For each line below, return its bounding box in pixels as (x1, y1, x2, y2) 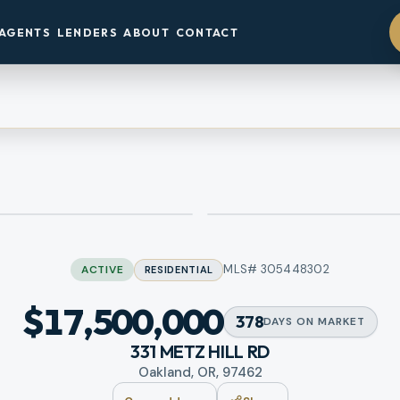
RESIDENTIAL (144, 262, 213, 276)
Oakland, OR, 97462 (137, 363, 262, 382)
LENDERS (56, 25, 118, 39)
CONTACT (175, 25, 239, 39)
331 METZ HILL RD (129, 340, 271, 363)
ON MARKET (293, 314, 365, 329)
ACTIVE (80, 262, 124, 278)
